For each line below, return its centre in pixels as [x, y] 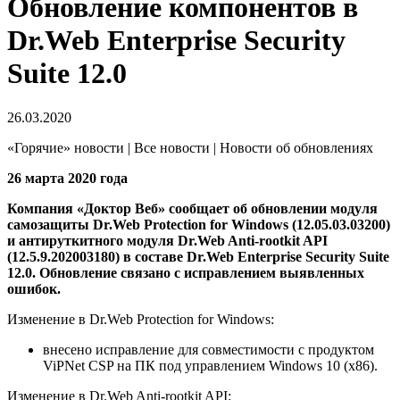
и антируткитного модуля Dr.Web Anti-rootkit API [167, 240]
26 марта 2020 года [67, 178]
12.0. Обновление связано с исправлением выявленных [186, 272]
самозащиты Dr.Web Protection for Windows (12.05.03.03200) [199, 224]
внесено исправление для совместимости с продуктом [208, 349]
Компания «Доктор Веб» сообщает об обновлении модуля [192, 208]
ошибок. [34, 288]
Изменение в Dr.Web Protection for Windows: [141, 319]
